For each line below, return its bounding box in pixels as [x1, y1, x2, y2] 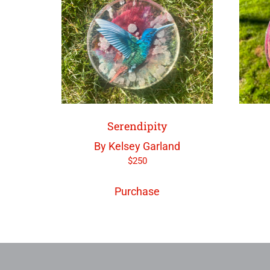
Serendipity [107, 118, 168, 133]
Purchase [115, 185, 160, 198]
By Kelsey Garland [94, 139, 181, 152]
